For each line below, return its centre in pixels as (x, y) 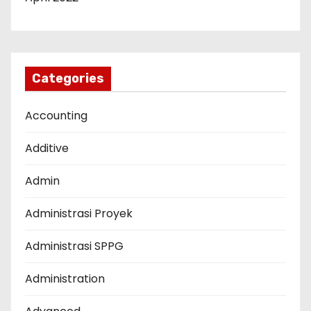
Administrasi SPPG (74, 246)
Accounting (56, 116)
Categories (68, 79)
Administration (65, 279)
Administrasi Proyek (79, 214)
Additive (47, 149)
